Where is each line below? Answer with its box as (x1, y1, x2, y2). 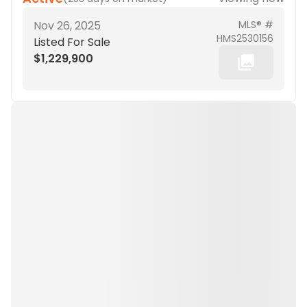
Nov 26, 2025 (34, 18, 101, 34)
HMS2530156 (217, 32, 273, 45)
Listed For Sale (34, 34, 110, 50)
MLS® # (238, 18, 273, 32)
